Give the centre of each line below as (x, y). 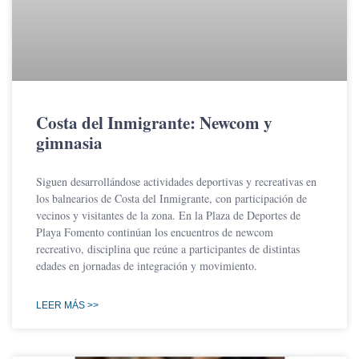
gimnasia (69, 142)
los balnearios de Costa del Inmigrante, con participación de (171, 198)
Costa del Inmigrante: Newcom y (154, 122)
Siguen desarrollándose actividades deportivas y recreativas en (176, 181)
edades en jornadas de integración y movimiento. (147, 265)
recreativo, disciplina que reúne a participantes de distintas (168, 248)
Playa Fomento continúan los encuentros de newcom (155, 232)
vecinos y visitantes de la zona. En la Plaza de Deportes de (168, 215)
